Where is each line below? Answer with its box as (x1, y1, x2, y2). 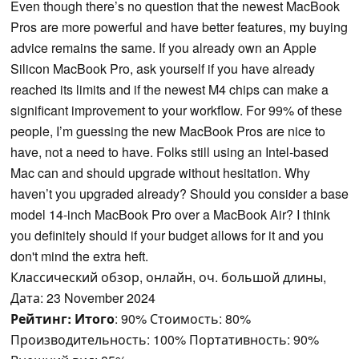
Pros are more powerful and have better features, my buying (10, 18, 348, 37)
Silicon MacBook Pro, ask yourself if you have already (10, 59, 315, 79)
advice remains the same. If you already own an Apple (10, 38, 317, 58)
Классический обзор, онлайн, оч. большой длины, (10, 268, 326, 287)
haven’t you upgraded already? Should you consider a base (10, 184, 349, 204)
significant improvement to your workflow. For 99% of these (10, 101, 342, 120)
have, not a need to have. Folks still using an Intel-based (10, 143, 329, 162)
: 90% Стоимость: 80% (115, 309, 251, 329)
